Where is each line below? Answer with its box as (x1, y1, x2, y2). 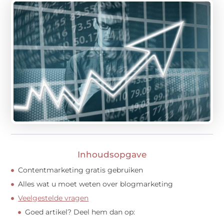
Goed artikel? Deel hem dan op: (25, 207, 135, 217)
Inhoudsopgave (77, 149, 146, 160)
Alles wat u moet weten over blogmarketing (18, 179, 173, 189)
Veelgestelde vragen (18, 193, 89, 203)
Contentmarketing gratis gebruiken (18, 165, 143, 175)
